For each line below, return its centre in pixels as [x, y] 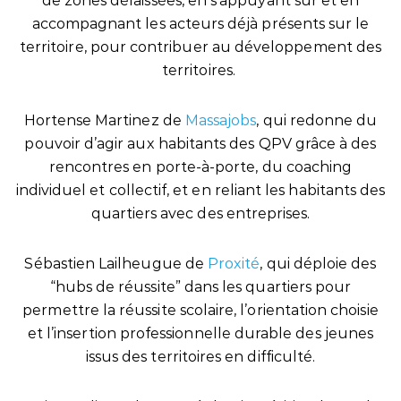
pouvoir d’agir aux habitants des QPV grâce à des [200, 144]
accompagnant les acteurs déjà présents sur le [200, 24]
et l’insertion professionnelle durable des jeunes [200, 333]
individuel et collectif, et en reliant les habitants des [200, 190]
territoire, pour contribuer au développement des [200, 47]
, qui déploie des [318, 264]
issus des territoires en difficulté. [200, 357]
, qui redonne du [317, 120]
